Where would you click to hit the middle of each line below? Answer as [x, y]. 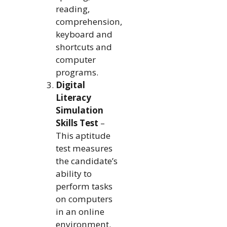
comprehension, [89, 21]
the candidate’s [86, 161]
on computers [84, 199]
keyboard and [84, 34]
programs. [77, 72]
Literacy [73, 97]
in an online [80, 211]
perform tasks [84, 186]
